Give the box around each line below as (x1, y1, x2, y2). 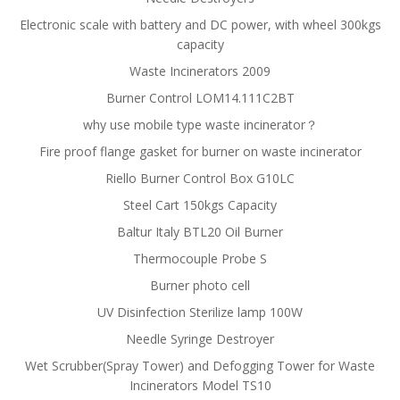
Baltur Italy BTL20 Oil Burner (117, 223, 283, 240)
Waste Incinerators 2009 (129, 62, 271, 79)
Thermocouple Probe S (133, 250, 267, 267)
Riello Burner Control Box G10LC (105, 170, 295, 187)
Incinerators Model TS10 (129, 377, 271, 394)
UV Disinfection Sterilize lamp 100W (97, 304, 303, 321)
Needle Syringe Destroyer (126, 330, 274, 347)
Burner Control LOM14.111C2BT (105, 89, 295, 106)
